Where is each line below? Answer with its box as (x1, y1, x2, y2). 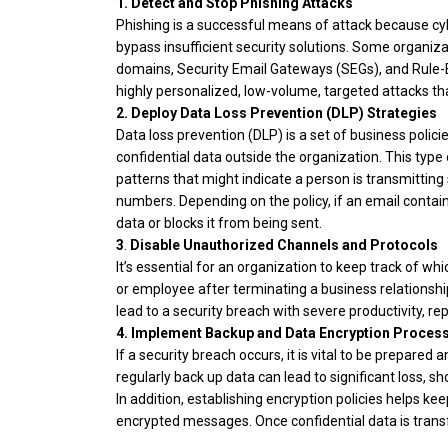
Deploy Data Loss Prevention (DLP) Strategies (131, 105, 437, 122)
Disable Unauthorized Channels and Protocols (127, 237, 438, 254)
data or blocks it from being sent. (116, 215, 322, 232)
